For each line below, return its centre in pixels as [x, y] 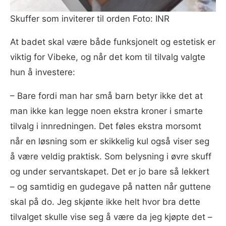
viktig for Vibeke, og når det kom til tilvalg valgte [108, 57]
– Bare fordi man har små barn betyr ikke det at [106, 96]
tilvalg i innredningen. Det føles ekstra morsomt [106, 126]
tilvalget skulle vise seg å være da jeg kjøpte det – [111, 217]
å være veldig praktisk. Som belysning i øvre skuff [111, 156]
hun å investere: [43, 72]
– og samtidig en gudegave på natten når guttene [110, 186]
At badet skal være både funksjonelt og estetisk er [113, 42]
